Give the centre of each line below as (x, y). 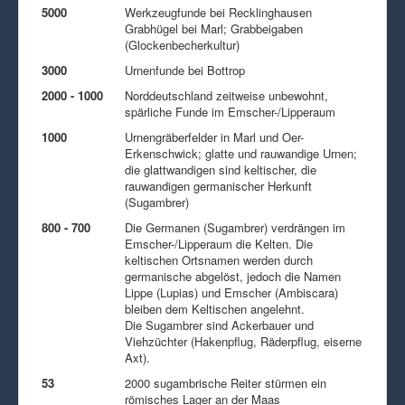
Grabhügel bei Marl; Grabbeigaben (214, 28)
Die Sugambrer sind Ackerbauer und (219, 325)
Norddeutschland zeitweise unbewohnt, (226, 95)
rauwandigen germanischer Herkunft (218, 185)
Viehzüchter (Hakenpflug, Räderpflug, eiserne (243, 341)
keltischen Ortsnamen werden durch (219, 259)
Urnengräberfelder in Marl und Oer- (214, 137)
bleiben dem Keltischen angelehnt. (215, 308)
